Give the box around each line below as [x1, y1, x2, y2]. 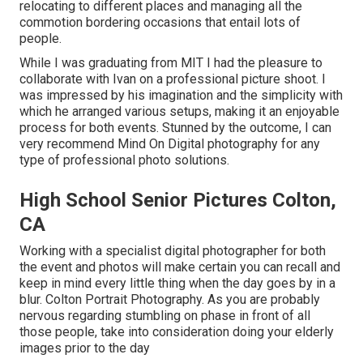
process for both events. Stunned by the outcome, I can [19, 119, 331, 135]
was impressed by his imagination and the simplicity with [19, 87, 343, 103]
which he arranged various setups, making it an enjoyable [19, 103, 340, 119]
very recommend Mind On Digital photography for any [19, 135, 320, 152]
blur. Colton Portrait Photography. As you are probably [19, 291, 320, 307]
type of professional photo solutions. [19, 152, 229, 168]
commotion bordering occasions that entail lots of [19, 14, 301, 30]
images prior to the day [19, 340, 150, 356]
